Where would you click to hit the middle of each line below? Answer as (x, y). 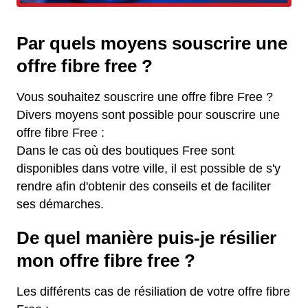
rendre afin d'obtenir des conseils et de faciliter (144, 187)
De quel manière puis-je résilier (146, 238)
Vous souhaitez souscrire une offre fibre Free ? (145, 97)
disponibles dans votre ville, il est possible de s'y (148, 169)
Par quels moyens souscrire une (152, 44)
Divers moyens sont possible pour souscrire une (148, 115)
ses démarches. (60, 205)
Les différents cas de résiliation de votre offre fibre (153, 292)
